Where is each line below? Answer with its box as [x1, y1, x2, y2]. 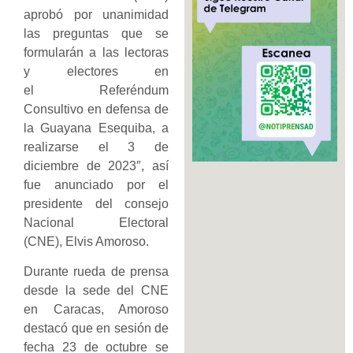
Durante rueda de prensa [24, 265, 169, 279]
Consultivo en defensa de [24, 102, 169, 116]
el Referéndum [24, 83, 169, 97]
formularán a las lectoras [24, 45, 169, 59]
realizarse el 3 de [24, 139, 169, 154]
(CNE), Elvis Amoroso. [24, 234, 149, 248]
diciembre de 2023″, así [24, 158, 169, 173]
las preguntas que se [24, 26, 169, 40]
